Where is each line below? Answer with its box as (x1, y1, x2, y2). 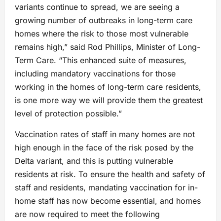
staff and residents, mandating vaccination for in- (15, 183, 198, 193)
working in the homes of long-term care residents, (15, 82, 201, 92)
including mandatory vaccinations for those (15, 69, 176, 79)
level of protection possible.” (15, 109, 122, 119)
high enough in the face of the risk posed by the (15, 143, 193, 153)
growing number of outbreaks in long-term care (15, 15, 192, 26)
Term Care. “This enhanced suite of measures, (15, 55, 186, 66)
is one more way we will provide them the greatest (15, 95, 203, 106)
